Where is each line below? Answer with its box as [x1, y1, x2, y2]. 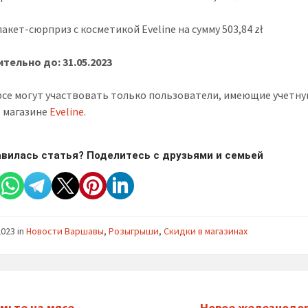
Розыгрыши [109, 224, 159, 237]
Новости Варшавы [26, 224, 104, 237]
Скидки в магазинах [164, 224, 248, 237]
